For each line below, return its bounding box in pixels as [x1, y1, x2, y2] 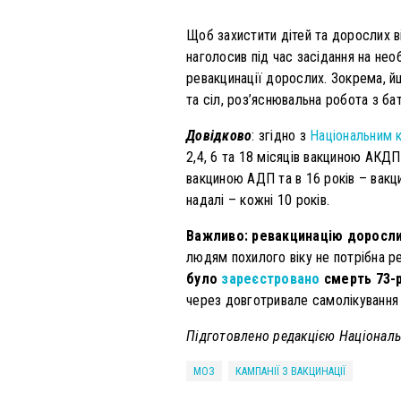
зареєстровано [221, 270, 320, 288]
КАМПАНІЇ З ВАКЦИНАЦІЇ [235, 365, 346, 379]
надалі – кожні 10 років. [186, 192, 329, 209]
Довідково [186, 127, 252, 145]
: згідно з [252, 127, 310, 145]
